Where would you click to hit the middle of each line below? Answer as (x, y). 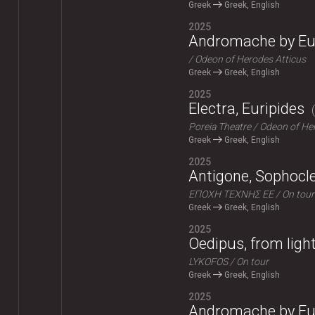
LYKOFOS (208, 262)
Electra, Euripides (246, 109)
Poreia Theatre (219, 127)
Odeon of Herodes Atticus (250, 59)
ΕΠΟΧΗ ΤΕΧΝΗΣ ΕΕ (231, 194)
